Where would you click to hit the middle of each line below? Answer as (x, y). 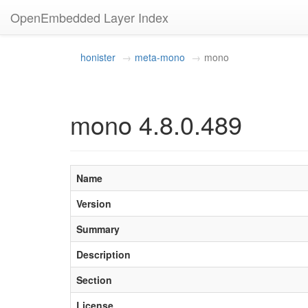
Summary (98, 229)
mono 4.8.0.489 (156, 124)
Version (94, 203)
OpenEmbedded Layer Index (89, 17)
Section (94, 280)
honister (98, 57)
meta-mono (160, 57)
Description (103, 254)
